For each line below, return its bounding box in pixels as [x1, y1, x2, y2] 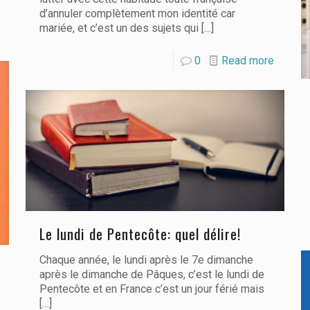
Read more [221, 53, 275, 67]
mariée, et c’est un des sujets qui [39, 21, 199, 35]
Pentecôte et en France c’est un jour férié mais [39, 282, 264, 295]
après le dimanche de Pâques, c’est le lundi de [39, 267, 264, 281]
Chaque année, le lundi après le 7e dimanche [39, 253, 253, 266]
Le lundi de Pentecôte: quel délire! [39, 222, 241, 244]
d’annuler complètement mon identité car [39, 6, 235, 20]
